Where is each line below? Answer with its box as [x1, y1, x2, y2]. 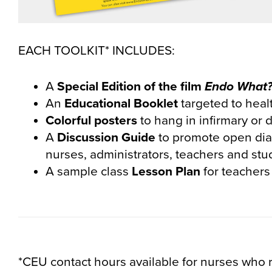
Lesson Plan [132, 164, 200, 180]
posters [94, 113, 137, 129]
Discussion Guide [57, 130, 155, 146]
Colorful [46, 113, 91, 129]
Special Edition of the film [54, 79, 205, 95]
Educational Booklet [64, 96, 178, 112]
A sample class [46, 164, 132, 180]
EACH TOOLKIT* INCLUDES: [18, 42, 175, 58]
